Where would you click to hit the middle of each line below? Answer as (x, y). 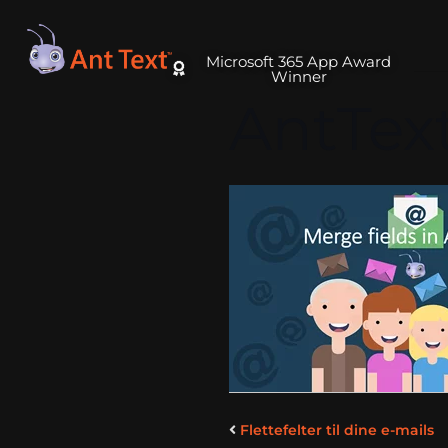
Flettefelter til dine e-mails (337, 430)
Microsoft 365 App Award (299, 61)
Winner (298, 76)
